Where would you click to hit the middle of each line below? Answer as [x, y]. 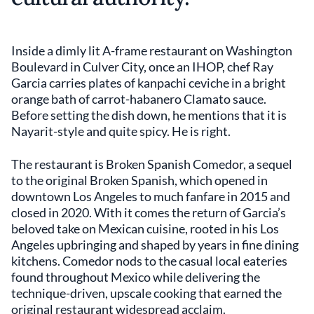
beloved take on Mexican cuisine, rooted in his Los [145, 228]
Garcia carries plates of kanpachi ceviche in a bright [149, 83]
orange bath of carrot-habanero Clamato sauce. [139, 99]
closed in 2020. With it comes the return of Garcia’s [149, 212]
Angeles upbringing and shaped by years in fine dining [155, 245]
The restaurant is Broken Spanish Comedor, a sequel [152, 164]
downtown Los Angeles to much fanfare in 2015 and [151, 196]
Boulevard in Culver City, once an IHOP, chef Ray [142, 67]
